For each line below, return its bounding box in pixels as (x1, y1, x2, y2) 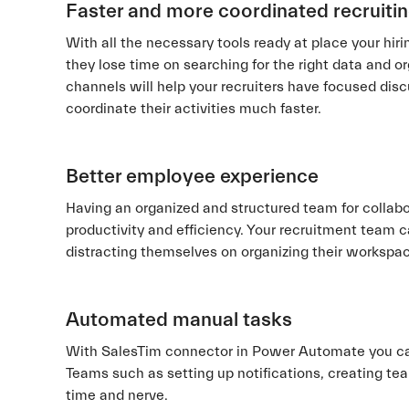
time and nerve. (66, 387, 168, 404)
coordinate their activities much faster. (66, 100, 321, 117)
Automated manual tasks (66, 309, 292, 331)
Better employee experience (66, 165, 319, 188)
